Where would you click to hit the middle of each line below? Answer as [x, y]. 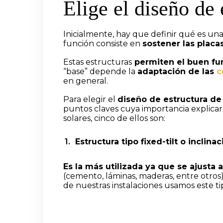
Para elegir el [90, 100]
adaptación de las [177, 72]
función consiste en [103, 44]
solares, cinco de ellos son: [114, 118]
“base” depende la [100, 72]
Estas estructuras [98, 62]
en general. [86, 81]
